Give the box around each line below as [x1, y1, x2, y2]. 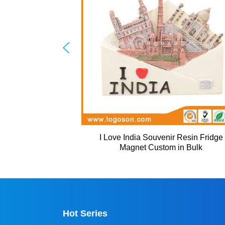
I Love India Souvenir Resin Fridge [99, 133, 223, 142]
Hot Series [63, 208, 107, 219]
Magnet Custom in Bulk [120, 143, 203, 152]
